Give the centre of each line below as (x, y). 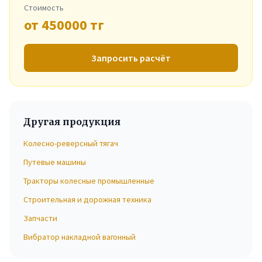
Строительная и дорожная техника (87, 199)
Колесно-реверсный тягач (71, 143)
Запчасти (40, 218)
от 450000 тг (64, 25)
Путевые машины (55, 162)
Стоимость (44, 8)
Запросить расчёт (131, 58)
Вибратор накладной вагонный (80, 237)
